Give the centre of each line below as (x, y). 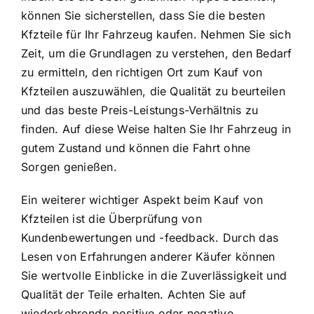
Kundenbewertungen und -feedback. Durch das (150, 238)
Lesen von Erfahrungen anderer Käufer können (148, 257)
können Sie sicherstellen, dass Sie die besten (143, 16)
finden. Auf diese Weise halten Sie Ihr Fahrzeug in (156, 129)
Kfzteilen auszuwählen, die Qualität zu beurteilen (153, 91)
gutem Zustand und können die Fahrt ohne (136, 148)
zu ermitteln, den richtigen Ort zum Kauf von (142, 73)
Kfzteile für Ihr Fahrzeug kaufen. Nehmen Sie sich (156, 35)
